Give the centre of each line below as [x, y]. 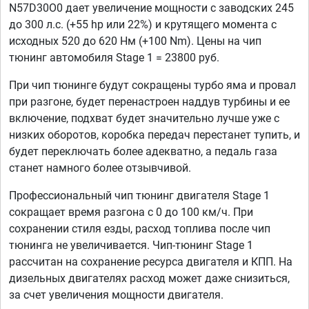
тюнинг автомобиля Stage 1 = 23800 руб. [114, 58]
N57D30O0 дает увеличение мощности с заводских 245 [151, 8]
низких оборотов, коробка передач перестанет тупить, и [154, 135]
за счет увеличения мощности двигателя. [116, 295]
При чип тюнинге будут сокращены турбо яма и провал [152, 86]
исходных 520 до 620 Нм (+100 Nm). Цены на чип [135, 41]
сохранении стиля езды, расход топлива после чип [140, 229]
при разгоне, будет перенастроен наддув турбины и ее [149, 102]
